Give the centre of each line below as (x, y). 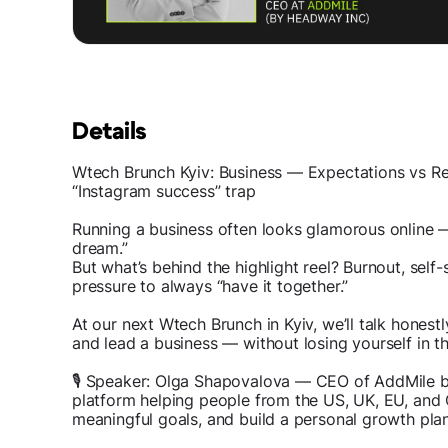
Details (109, 132)
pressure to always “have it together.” (210, 286)
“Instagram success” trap (164, 191)
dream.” (100, 248)
